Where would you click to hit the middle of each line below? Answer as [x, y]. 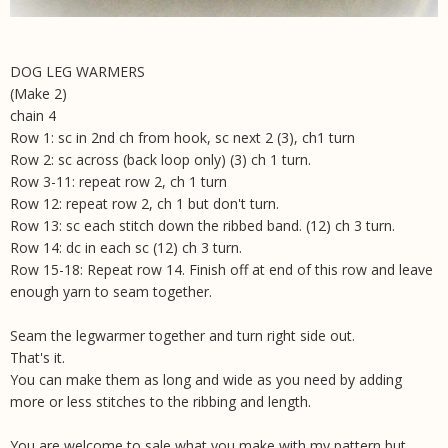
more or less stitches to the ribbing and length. [160, 402]
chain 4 [33, 116]
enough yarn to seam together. [111, 292]
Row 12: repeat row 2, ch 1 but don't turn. [144, 204]
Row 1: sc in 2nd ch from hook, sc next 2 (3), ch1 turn [182, 138]
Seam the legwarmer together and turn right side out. [182, 336]
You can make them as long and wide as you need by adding [206, 380]
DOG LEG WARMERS [77, 72]
